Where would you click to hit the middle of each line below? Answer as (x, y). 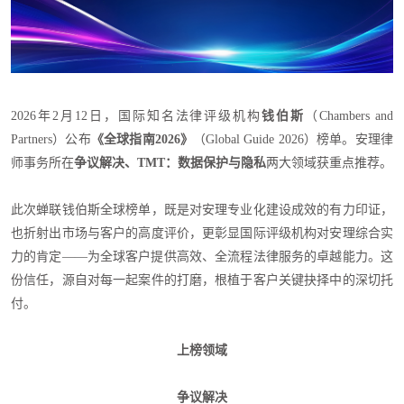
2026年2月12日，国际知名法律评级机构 (137, 115)
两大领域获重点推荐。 (329, 162)
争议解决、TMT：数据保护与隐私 (170, 162)
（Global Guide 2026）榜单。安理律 (294, 139)
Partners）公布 (51, 139)
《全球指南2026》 (142, 139)
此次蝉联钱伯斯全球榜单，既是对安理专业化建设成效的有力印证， (202, 209)
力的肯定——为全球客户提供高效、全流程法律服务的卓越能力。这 (202, 256)
